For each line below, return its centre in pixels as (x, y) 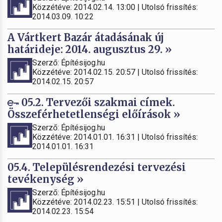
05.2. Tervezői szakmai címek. (97, 102)
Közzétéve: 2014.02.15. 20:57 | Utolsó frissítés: (115, 72)
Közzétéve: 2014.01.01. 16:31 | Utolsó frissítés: (115, 137)
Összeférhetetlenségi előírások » (94, 114)
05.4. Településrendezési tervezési (97, 167)
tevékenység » (46, 179)
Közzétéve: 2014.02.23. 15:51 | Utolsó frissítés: (115, 202)
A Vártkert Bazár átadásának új (86, 37)
